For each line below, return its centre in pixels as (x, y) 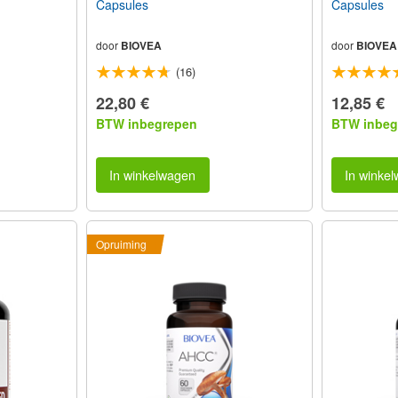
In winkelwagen (153, 174)
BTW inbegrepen (146, 123)
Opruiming (121, 244)
